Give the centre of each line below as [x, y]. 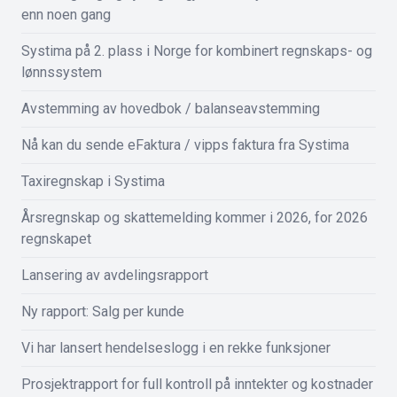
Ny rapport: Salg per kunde [103, 311]
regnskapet [56, 239]
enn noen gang [66, 15]
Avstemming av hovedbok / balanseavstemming [171, 109]
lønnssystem [62, 72]
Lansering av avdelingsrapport [115, 275]
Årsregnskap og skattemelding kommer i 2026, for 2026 [195, 218]
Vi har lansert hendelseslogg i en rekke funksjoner [176, 348]
